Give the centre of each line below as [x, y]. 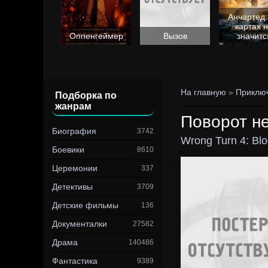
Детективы [72, 187]
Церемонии [75, 168]
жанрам [73, 106]
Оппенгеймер [96, 36]
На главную [203, 92]
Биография [74, 131]
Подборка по [86, 95]
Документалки [80, 224]
